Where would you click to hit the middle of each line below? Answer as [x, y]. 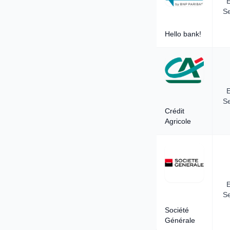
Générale [180, 220]
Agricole [178, 121]
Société [177, 210]
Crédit [175, 111]
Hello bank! [183, 34]
